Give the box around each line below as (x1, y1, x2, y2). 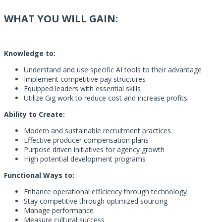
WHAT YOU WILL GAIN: (4, 12, 118, 25)
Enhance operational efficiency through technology (24, 187, 187, 196)
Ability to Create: (4, 110, 65, 119)
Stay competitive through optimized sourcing (24, 196, 167, 206)
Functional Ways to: (4, 170, 74, 180)
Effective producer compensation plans (24, 135, 149, 145)
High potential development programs (24, 154, 146, 164)
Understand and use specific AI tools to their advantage (24, 65, 202, 74)
